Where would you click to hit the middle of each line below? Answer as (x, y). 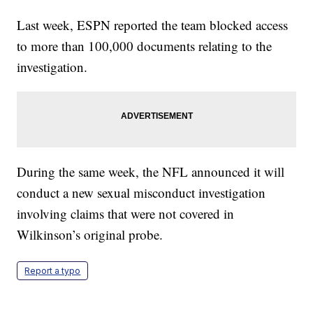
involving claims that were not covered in (126, 214)
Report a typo (53, 271)
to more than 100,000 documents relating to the (145, 46)
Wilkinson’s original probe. (90, 235)
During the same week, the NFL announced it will (151, 172)
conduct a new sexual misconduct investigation (141, 193)
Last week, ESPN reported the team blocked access (153, 25)
